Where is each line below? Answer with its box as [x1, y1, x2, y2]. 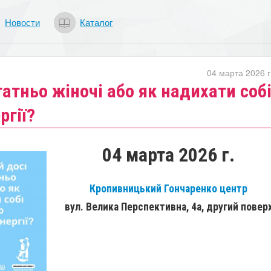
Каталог [80, 15, 113, 28]
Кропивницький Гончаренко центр [90, 182, 248, 195]
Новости [4, 15, 40, 28]
